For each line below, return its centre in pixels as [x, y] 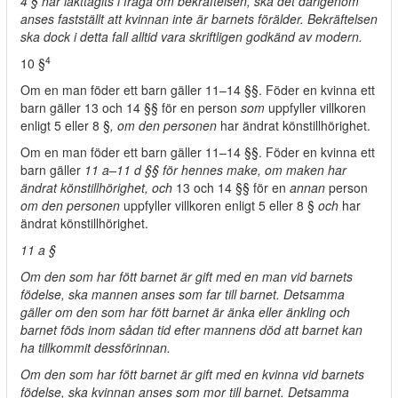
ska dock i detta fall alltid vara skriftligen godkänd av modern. [191, 36]
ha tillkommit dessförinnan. [96, 347]
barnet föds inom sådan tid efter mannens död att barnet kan [191, 330]
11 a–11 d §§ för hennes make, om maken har [215, 170]
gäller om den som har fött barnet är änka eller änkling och [185, 312]
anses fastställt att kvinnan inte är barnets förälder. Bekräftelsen [199, 19]
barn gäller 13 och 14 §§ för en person [131, 107]
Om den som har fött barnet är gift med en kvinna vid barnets [192, 374]
